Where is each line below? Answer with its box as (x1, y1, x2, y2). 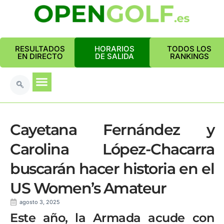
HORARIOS (94, 44, 135, 53)
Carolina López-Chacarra (10, 140, 214, 158)
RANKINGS (169, 51, 209, 61)
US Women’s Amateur (10, 179, 166, 197)
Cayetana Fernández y (10, 120, 214, 139)
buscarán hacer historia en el (10, 159, 214, 178)
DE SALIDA (95, 51, 134, 61)
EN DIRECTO (17, 51, 63, 61)
